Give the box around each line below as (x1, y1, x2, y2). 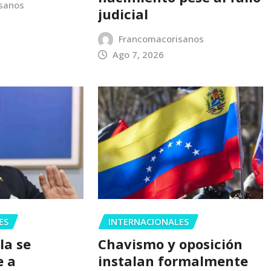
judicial (97, 5, 148, 24)
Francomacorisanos (119, 33, 204, 45)
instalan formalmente (97, 251, 248, 270)
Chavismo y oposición (97, 234, 243, 253)
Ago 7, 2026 (113, 48, 165, 61)
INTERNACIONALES (108, 215, 189, 228)
